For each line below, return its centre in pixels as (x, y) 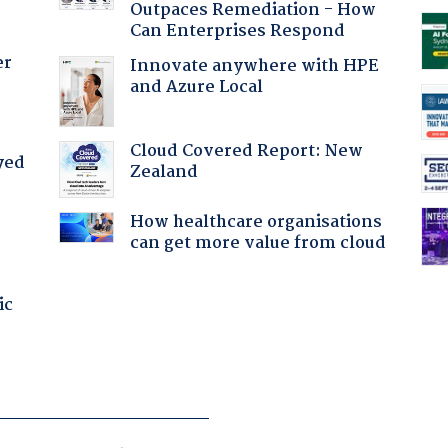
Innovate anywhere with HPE (254, 66)
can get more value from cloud (257, 243)
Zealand (163, 172)
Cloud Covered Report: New (246, 151)
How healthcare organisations (255, 222)
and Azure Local (196, 87)
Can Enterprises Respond (237, 31)
